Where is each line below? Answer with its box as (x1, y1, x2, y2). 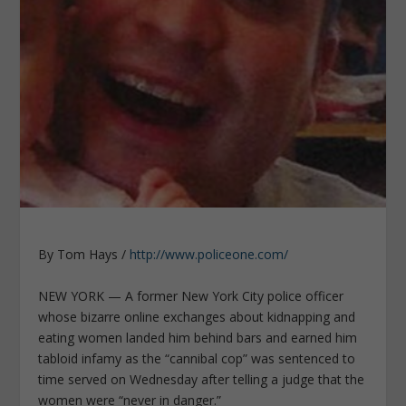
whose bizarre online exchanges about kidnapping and (38, 307, 356, 325)
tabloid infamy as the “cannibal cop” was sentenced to (38, 349, 356, 367)
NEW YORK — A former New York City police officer (38, 286, 344, 304)
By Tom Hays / (38, 246, 130, 264)
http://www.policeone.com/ (130, 246, 289, 264)
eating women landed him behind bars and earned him (38, 328, 358, 346)
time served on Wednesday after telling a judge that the (38, 370, 365, 388)
